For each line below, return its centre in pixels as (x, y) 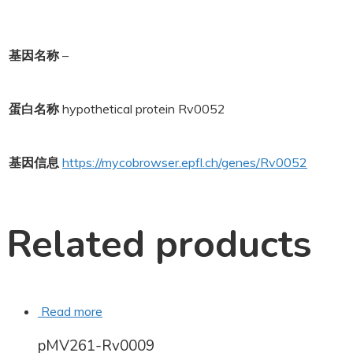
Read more (72, 311)
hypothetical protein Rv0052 (144, 109)
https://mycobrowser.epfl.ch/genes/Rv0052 (185, 162)
